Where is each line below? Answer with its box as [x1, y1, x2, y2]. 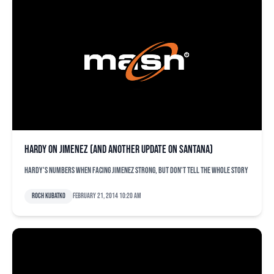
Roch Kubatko [32, 191, 65, 201]
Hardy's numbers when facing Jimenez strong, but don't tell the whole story [24, 165, 248, 176]
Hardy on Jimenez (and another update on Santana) [24, 143, 213, 156]
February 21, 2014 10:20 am [73, 191, 141, 201]
